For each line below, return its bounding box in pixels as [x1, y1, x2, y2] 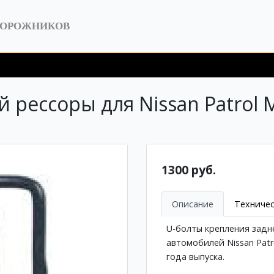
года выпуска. [166, 250, 224, 262]
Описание [172, 198, 213, 210]
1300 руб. [161, 161, 216, 179]
